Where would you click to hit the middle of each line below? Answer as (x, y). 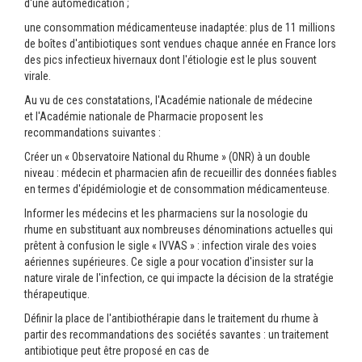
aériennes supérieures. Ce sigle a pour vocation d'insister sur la (169, 262)
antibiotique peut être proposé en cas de (117, 351)
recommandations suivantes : (93, 133)
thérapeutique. (57, 294)
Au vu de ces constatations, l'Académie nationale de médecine (168, 100)
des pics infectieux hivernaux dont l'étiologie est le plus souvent (170, 60)
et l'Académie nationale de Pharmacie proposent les (144, 116)
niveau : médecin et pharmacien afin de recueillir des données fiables (181, 173)
